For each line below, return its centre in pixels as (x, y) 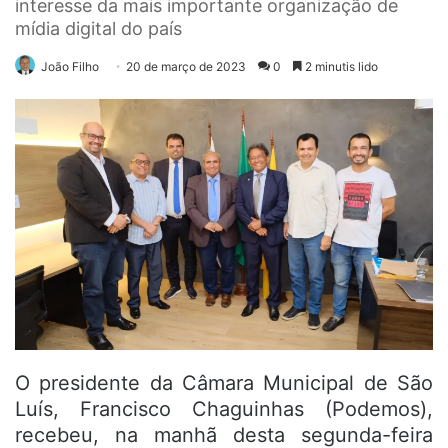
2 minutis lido (340, 66)
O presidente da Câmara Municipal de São (224, 383)
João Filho (70, 66)
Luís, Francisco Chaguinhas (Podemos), (224, 409)
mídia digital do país (98, 28)
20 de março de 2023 (186, 66)
